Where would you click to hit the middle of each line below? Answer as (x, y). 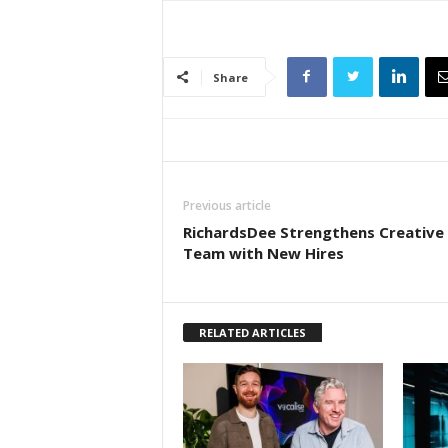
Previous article (226, 206)
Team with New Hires (263, 253)
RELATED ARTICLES (252, 333)
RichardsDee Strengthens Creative (313, 232)
